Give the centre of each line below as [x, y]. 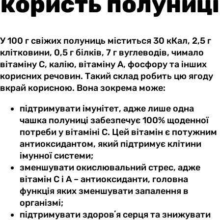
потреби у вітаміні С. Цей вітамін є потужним [118, 132]
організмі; [41, 203]
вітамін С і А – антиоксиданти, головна [104, 179]
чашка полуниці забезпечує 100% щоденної [114, 120]
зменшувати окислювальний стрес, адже [110, 167]
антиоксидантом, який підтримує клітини [110, 144]
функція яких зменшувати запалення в [104, 191]
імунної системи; [56, 155]
